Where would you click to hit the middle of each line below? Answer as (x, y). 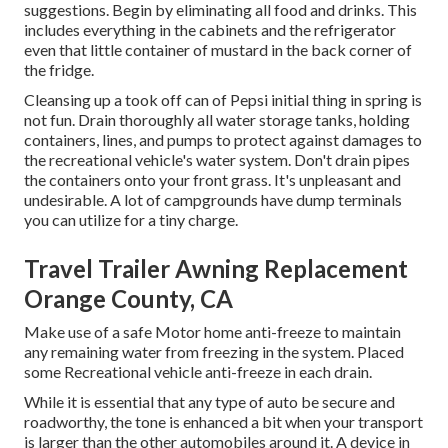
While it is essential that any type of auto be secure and (209, 402)
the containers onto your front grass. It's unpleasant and (212, 180)
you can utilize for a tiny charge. (131, 220)
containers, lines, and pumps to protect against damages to (223, 140)
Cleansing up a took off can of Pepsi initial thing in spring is (223, 100)
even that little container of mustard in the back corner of (218, 50)
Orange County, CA (128, 299)
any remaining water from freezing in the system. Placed (214, 352)
